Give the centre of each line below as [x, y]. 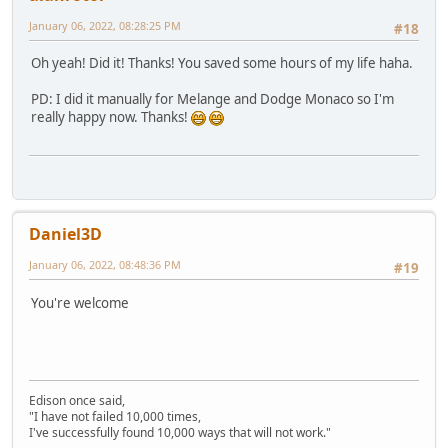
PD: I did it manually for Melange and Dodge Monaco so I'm [212, 98]
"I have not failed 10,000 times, [115, 417]
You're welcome [80, 302]
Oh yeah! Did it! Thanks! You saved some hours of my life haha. [222, 62]
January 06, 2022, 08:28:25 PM [105, 25]
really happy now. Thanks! [111, 116]
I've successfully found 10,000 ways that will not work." [180, 433]
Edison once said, [77, 401]
